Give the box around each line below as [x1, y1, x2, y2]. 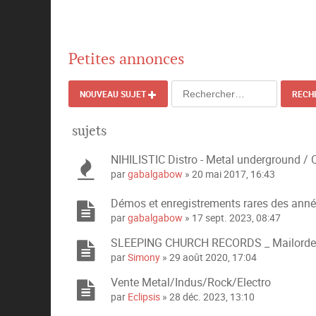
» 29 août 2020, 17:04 [160, 250, 257, 264]
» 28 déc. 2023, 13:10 [160, 289, 255, 303]
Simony [128, 250, 160, 264]
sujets [72, 121, 107, 139]
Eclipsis [128, 289, 160, 303]
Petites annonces [68, 48, 185, 69]
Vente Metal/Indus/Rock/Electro [111, 274, 271, 290]
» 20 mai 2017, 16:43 [183, 166, 275, 181]
